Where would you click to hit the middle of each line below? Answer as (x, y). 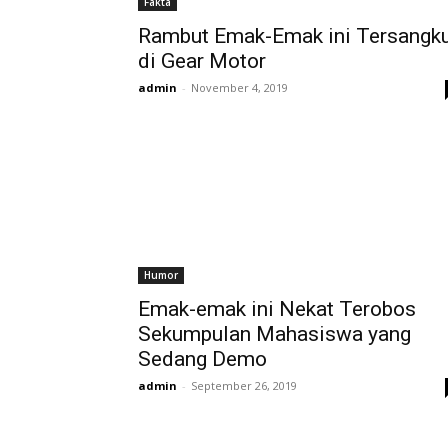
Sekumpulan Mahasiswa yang (274, 334)
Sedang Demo (202, 359)
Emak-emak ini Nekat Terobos (277, 309)
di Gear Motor (202, 61)
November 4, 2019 (239, 87)
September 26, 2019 (244, 385)
